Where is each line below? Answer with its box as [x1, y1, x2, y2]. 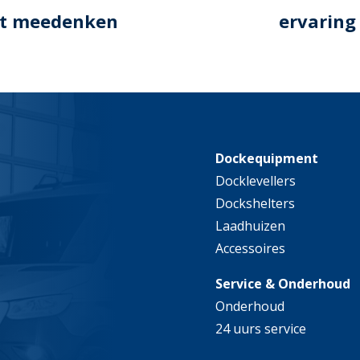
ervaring [279, 8, 356, 33]
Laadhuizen [215, 217, 285, 235]
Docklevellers [215, 172, 296, 190]
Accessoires [215, 239, 285, 258]
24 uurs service [215, 320, 306, 338]
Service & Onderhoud [215, 275, 350, 293]
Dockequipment [215, 149, 318, 168]
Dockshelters [215, 194, 295, 213]
